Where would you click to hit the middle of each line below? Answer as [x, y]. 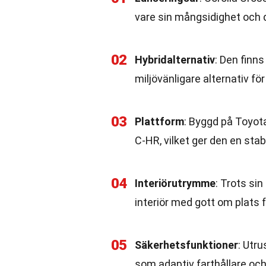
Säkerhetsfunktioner [186, 245]
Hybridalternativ [175, 60]
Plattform [159, 121]
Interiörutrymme [175, 183]
